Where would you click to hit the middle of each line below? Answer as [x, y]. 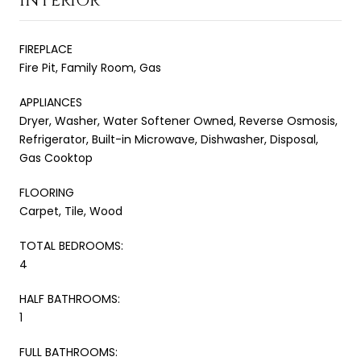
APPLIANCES [51, 102]
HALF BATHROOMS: [70, 299]
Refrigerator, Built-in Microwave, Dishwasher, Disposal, [169, 139]
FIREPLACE [46, 49]
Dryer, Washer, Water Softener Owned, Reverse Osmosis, [178, 120]
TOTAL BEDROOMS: [71, 245]
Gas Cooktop [56, 158]
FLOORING [47, 192]
